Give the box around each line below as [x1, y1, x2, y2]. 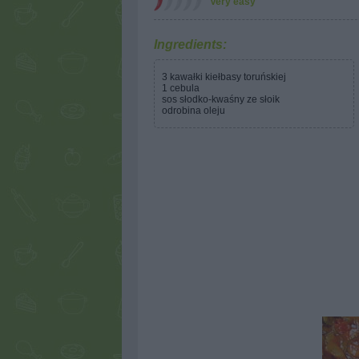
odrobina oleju [162, 105, 225, 116]
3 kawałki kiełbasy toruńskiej [162, 71, 286, 83]
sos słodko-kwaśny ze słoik [162, 94, 280, 105]
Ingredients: [154, 38, 227, 51]
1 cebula [162, 83, 200, 94]
